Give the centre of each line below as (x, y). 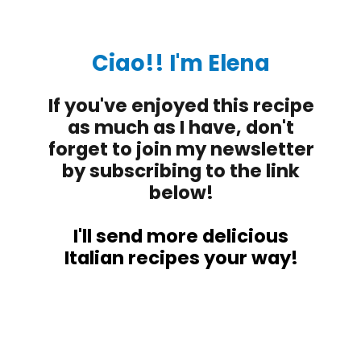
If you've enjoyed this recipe (181, 105)
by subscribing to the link (181, 170)
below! (181, 192)
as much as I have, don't (181, 127)
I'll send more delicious (181, 236)
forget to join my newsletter (181, 149)
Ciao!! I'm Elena (181, 64)
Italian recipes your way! (181, 257)
